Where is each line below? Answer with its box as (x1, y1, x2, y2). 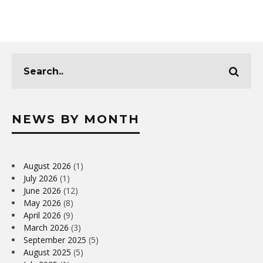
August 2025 (23, 247, 71, 258)
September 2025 (23, 234, 86, 246)
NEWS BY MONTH (12, 112, 140, 127)
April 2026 (23, 210, 61, 221)
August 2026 (23, 160, 71, 172)
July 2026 (23, 173, 58, 184)
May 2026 (23, 197, 61, 209)
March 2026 (23, 222, 69, 234)
